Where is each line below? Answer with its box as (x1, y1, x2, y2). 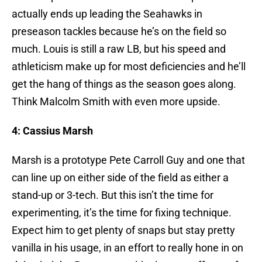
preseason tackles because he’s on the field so (12, 25, 226, 38)
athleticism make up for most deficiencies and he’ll (12, 60, 246, 73)
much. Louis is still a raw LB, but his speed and (12, 43, 226, 56)
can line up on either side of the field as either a (12, 171, 229, 184)
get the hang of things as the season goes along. (12, 78, 236, 91)
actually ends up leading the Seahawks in (12, 8, 202, 20)
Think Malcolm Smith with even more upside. (12, 95, 220, 108)
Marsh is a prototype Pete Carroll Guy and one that (12, 154, 245, 167)
